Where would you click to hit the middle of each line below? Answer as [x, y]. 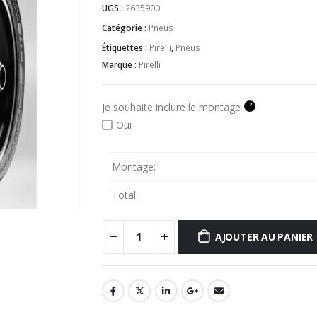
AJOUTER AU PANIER [264, 236]
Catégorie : [125, 28]
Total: [125, 195]
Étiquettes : [126, 48]
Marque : [120, 65]
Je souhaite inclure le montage [171, 107]
